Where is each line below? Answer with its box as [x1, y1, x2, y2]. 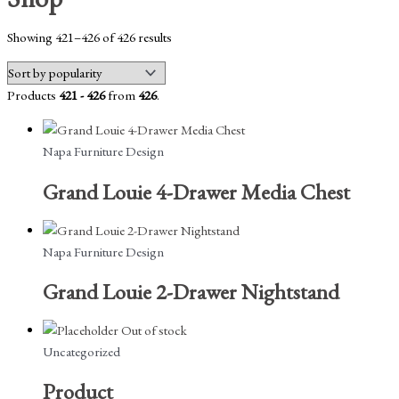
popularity [171, 70, 224, 88]
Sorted [171, 28, 206, 45]
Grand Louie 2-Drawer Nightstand [43, 276, 339, 305]
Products [7, 86, 59, 104]
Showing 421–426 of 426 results [7, 28, 172, 46]
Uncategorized [43, 343, 120, 361]
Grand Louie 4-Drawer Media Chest [43, 176, 350, 206]
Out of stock [121, 322, 187, 339]
